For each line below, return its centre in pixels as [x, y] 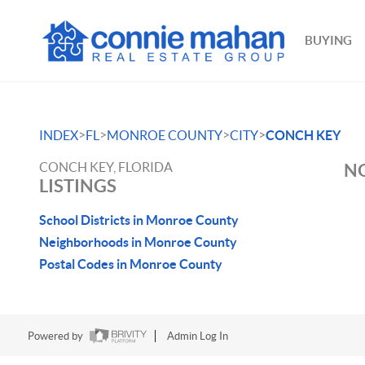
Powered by [56, 336]
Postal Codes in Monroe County [131, 264]
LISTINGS [78, 185]
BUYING [329, 40]
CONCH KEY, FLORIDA [106, 167]
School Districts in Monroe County [139, 220]
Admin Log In [197, 336]
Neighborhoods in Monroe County [138, 242]
